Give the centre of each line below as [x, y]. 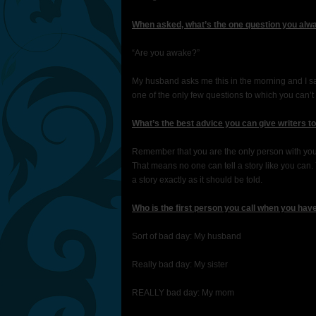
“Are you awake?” [166, 53]
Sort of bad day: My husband [187, 236]
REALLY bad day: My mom [183, 293]
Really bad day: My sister [180, 265]
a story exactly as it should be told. [197, 180]
